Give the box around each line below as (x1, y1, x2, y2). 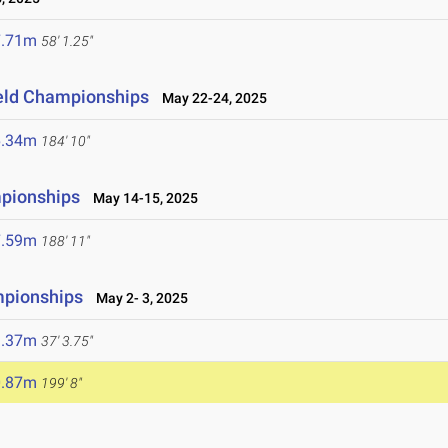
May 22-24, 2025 (153, 90, 268, 107)
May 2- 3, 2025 (87, 290, 189, 307)
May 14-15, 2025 (84, 190, 199, 207)
